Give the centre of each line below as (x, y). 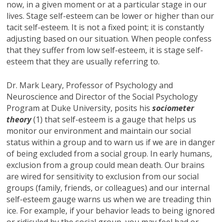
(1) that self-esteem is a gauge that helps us (115, 119)
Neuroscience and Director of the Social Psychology (102, 96)
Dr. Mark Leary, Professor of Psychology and (90, 85)
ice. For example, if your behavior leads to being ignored (111, 210)
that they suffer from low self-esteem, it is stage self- (105, 50)
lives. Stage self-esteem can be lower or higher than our (111, 16)
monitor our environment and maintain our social (99, 131)
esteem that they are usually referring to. (83, 61)
